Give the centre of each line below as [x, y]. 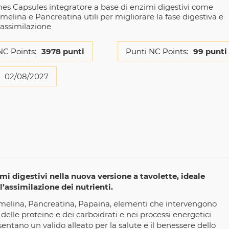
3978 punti [63, 52]
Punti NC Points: [157, 52]
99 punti [210, 52]
